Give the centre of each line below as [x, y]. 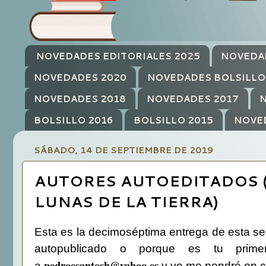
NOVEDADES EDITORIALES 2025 [118, 56]
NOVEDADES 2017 [192, 99]
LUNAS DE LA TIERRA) [126, 201]
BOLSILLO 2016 [73, 120]
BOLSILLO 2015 [173, 120]
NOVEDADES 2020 [80, 77]
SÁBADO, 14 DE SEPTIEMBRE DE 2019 [123, 150]
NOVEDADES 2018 [80, 99]
